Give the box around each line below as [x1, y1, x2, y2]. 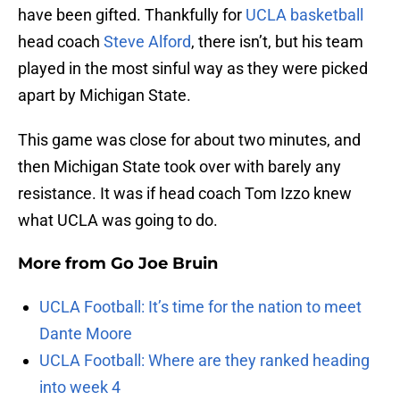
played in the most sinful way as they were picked [18, 59, 368, 79]
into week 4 [39, 378, 121, 397]
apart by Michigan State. [18, 86, 191, 105]
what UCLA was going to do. [18, 211, 218, 230]
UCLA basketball [246, 5, 363, 25]
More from [18, 254, 111, 274]
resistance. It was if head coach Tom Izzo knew [18, 184, 352, 204]
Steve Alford [104, 32, 191, 52]
